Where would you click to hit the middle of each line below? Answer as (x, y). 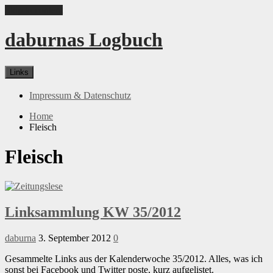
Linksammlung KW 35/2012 (93, 212)
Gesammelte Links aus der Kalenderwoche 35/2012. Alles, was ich (134, 259)
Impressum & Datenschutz (80, 95)
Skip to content (34, 10)
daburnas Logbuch (84, 40)
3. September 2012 (75, 238)
